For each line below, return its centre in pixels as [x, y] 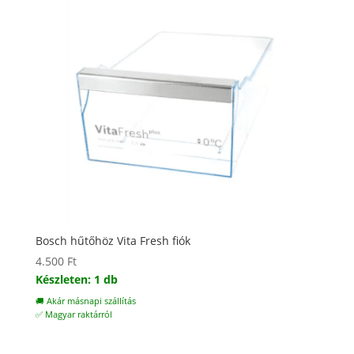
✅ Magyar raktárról [73, 315]
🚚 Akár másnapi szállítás [85, 301]
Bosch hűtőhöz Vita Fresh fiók [113, 241]
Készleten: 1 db [76, 280]
